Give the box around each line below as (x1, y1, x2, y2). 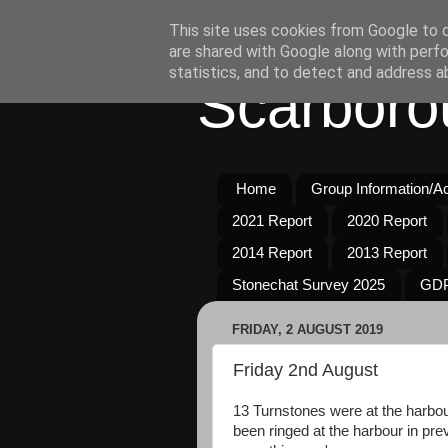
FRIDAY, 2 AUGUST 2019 (232, 322, 383, 338)
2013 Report (346, 244, 427, 262)
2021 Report (232, 212, 312, 230)
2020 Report (346, 212, 427, 230)
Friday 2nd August (233, 359, 378, 380)
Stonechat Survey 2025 (232, 276, 385, 294)
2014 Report (232, 244, 312, 262)
